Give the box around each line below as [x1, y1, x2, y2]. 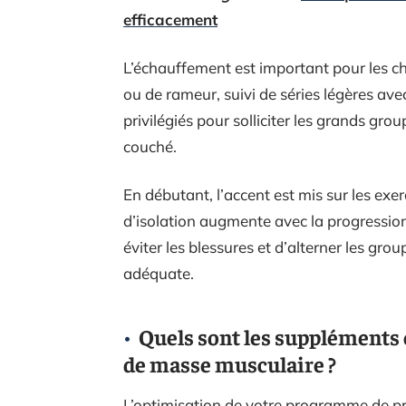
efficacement [123, 10, 217, 29]
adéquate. [123, 264, 194, 283]
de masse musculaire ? [123, 350, 336, 377]
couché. [123, 137, 180, 156]
